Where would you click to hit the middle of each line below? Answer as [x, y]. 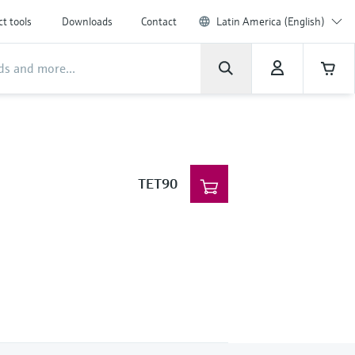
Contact [159, 21]
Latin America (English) [271, 21]
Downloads [87, 21]
